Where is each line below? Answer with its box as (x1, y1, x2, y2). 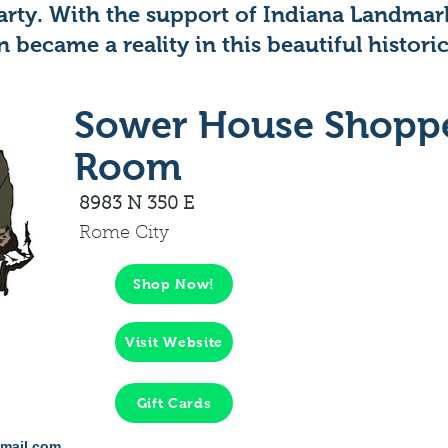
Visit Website (124, 334, 224, 350)
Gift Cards (136, 395, 212, 411)
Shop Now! (132, 276, 216, 292)
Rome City (79, 225, 169, 243)
